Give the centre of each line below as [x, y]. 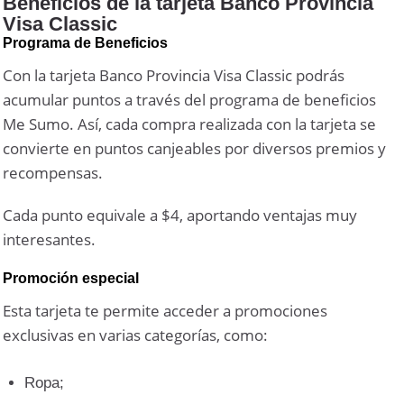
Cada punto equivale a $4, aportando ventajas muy [180, 215]
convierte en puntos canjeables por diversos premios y [195, 148]
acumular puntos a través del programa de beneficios [190, 99]
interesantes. [50, 239]
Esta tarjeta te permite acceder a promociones [165, 310]
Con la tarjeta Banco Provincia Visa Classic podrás [174, 75]
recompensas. [53, 172]
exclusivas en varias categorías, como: [136, 335]
